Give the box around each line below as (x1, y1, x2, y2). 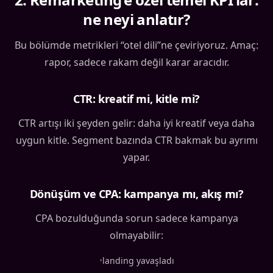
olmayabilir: (110, 229, 163, 243)
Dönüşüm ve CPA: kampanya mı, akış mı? (29, 186, 244, 202)
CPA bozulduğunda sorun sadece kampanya (35, 211, 238, 225)
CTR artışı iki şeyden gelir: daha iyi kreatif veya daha (18, 116, 255, 130)
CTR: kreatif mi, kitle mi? (73, 91, 200, 107)
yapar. (123, 151, 150, 165)
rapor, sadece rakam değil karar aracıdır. (44, 55, 229, 69)
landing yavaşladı (102, 255, 174, 267)
